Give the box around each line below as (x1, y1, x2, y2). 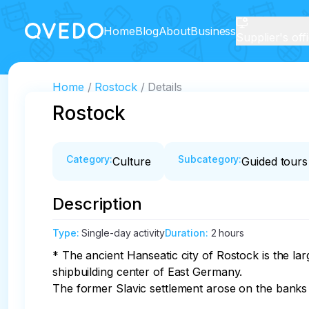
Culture (112, 154, 151, 168)
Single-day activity (81, 227, 165, 239)
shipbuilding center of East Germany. (52, 265, 246, 279)
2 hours (210, 227, 244, 239)
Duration (164, 227, 206, 239)
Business (190, 24, 237, 38)
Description (52, 194, 142, 214)
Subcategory (178, 153, 239, 165)
